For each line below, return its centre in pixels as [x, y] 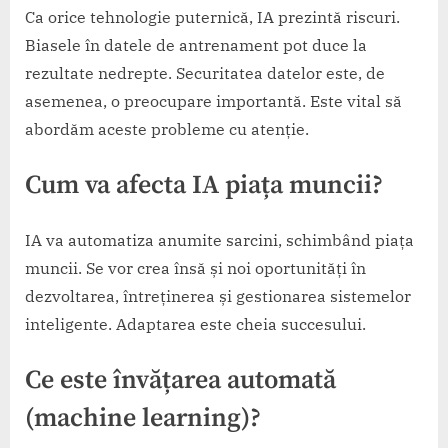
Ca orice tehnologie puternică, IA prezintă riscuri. [212, 17]
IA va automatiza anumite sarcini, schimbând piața [219, 240]
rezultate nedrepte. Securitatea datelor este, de [205, 73]
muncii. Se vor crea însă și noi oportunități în [195, 268]
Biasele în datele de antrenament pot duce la [196, 45]
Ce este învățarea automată [180, 381]
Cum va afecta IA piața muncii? [204, 186]
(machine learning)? [143, 419]
